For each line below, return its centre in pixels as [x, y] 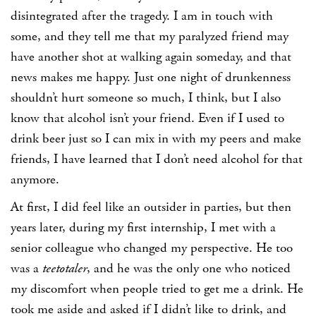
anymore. [35, 180]
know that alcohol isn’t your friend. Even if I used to [147, 119]
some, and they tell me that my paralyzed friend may [150, 37]
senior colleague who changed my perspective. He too [152, 249]
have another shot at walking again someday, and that [151, 57]
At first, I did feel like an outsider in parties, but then [151, 208]
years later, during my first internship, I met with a [143, 228]
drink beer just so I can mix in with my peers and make [156, 139]
